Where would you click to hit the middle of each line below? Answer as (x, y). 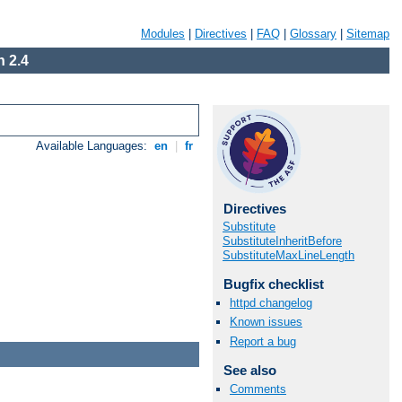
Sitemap (368, 34)
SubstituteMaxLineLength (288, 255)
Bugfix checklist (273, 284)
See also (249, 370)
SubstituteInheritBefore (282, 241)
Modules (163, 34)
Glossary (313, 34)
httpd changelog (271, 303)
